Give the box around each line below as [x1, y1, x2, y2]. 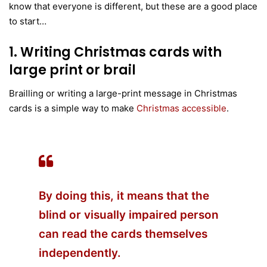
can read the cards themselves [39, 226, 207, 241]
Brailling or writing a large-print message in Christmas [9, 87, 237, 99]
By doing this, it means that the [39, 188, 209, 203]
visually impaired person [84, 207, 219, 222]
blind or [39, 207, 84, 222]
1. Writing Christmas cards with [9, 42, 222, 61]
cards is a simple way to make [9, 102, 136, 114]
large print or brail [9, 60, 136, 79]
